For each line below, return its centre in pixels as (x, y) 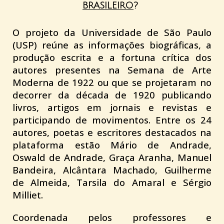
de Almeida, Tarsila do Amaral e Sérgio (112, 182)
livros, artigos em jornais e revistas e (112, 107)
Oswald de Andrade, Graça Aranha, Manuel (112, 157)
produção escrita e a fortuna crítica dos (112, 57)
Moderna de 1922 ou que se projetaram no (112, 82)
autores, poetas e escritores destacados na (112, 132)
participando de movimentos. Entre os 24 (112, 120)
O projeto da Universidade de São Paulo (112, 32)
